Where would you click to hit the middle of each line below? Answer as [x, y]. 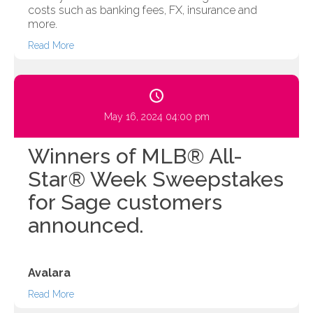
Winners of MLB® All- [135, 156]
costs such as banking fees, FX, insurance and [143, 10]
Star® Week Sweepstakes [156, 180]
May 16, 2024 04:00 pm [156, 117]
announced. [86, 226]
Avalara [49, 273]
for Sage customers [125, 203]
